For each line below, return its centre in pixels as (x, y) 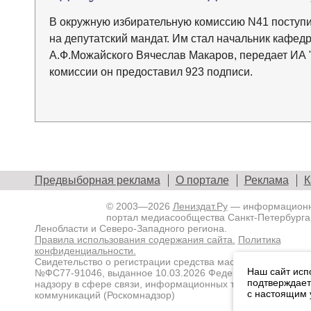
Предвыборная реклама (97, 180)
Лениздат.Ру (200, 207)
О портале (202, 180)
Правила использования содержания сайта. (135, 240)
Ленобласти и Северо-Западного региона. (131, 229)
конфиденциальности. (85, 251)
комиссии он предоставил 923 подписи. (151, 72)
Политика (259, 240)
